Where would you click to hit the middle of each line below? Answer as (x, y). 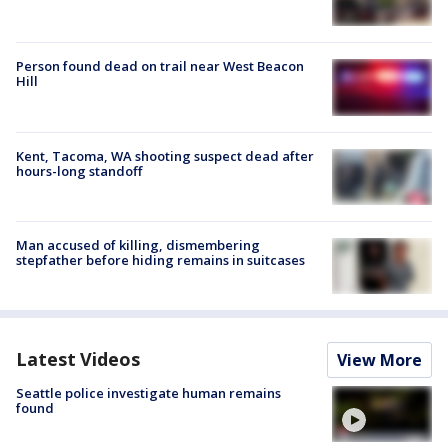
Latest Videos (78, 359)
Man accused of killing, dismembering (138, 244)
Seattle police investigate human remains (148, 393)
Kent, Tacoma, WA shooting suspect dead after (165, 155)
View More (379, 360)
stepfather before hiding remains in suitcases (160, 259)
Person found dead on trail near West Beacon (160, 66)
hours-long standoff (79, 170)
